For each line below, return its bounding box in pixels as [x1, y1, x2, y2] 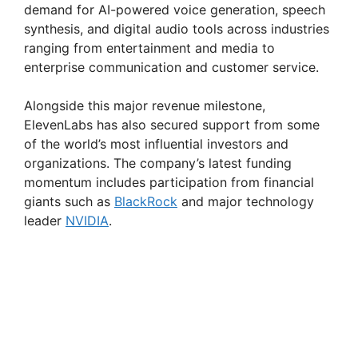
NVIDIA [66, 213, 109, 229]
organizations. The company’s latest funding [24, 155, 292, 172]
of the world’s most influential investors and [24, 136, 288, 153]
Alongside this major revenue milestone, [24, 97, 265, 114]
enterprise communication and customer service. [24, 59, 319, 76]
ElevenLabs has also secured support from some [24, 117, 320, 133]
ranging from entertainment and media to [24, 40, 275, 57]
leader [24, 213, 66, 229]
